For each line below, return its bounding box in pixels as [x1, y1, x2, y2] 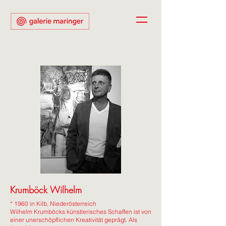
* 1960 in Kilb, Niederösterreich [10, 200, 96, 207]
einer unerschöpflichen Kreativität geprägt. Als [10, 216, 137, 223]
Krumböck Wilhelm [10, 184, 82, 196]
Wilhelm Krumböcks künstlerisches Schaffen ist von [10, 208, 151, 215]
